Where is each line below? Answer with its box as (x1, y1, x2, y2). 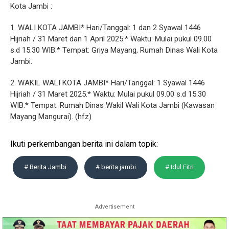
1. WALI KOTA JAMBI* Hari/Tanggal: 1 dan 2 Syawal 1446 (10, 23, 201, 32)
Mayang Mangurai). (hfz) (10, 112, 91, 121)
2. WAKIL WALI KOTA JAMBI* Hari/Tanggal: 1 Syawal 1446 (10, 78, 205, 87)
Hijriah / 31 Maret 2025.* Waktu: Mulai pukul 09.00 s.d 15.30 (10, 89, 206, 99)
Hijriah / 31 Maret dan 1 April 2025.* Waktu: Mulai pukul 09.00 (10, 34, 212, 43)
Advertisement (95, 203, 134, 210)
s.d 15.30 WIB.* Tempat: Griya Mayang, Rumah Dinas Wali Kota (10, 45, 218, 55)
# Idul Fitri (165, 163, 194, 171)
